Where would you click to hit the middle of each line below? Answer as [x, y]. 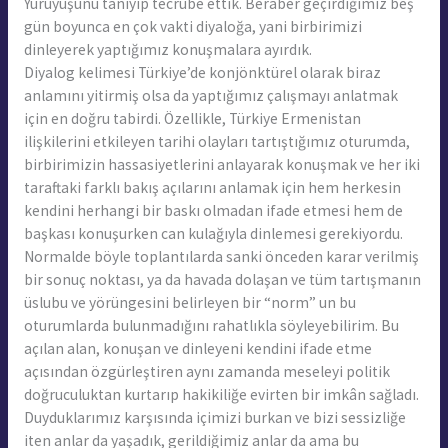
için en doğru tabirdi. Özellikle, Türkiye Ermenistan [192, 118]
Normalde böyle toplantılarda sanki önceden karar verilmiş [221, 256]
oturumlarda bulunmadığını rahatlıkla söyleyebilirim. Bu [211, 325]
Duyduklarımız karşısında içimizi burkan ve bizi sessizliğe [214, 417]
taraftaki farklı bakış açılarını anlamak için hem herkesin [212, 187]
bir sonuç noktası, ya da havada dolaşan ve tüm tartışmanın [222, 279]
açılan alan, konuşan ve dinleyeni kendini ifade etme [197, 348]
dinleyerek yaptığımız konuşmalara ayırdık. [167, 49]
